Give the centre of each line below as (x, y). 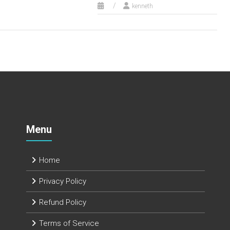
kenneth (142, 6)
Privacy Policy (63, 181)
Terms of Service (69, 223)
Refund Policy (63, 202)
